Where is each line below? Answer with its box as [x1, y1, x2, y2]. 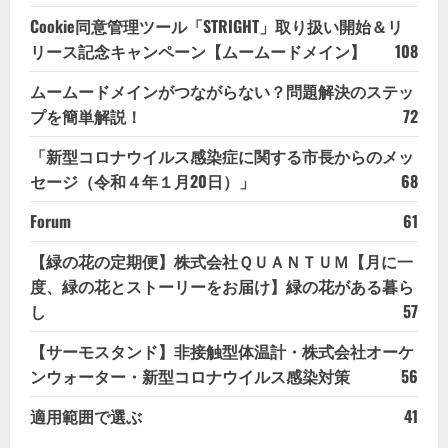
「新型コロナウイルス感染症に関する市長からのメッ [30, 144, 414, 169]
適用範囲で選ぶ [30, 404, 142, 429]
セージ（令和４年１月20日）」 [30, 169, 255, 194]
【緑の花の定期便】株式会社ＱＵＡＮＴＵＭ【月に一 [30, 249, 413, 274]
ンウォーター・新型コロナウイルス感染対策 [30, 364, 350, 389]
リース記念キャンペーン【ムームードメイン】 [30, 39, 366, 64]
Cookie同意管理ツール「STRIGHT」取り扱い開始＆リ [30, 14, 403, 39]
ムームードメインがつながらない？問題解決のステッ [30, 79, 414, 104]
